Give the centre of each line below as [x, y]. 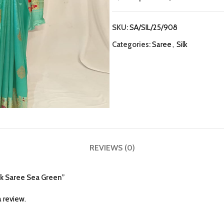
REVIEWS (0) [112, 148]
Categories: [131, 44]
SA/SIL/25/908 [153, 27]
